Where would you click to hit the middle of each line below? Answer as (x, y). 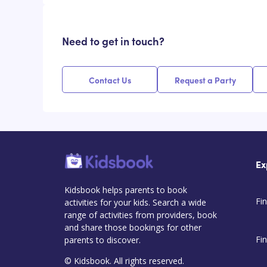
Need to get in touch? (113, 41)
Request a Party (205, 80)
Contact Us (110, 80)
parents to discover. (103, 240)
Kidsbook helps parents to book (126, 190)
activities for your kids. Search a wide (135, 203)
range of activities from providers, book (141, 215)
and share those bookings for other (133, 228)
